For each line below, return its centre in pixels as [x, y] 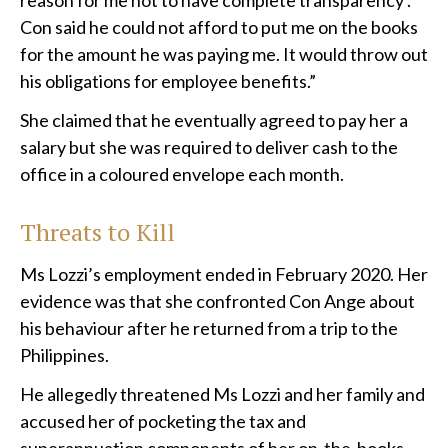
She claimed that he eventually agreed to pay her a [214, 120]
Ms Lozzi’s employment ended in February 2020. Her [224, 274]
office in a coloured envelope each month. [182, 174]
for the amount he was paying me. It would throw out [224, 54]
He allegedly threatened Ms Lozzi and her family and [222, 394]
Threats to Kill [97, 232]
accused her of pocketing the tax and [163, 421]
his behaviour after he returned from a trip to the [209, 328]
